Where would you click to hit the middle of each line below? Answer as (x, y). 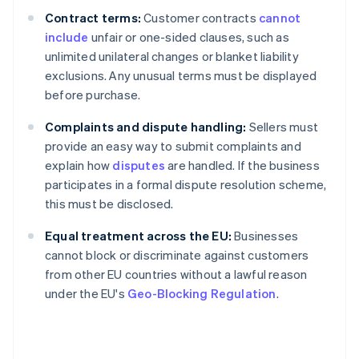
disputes (139, 165)
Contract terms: (93, 18)
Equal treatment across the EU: (138, 236)
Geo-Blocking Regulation (202, 294)
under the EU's (86, 294)
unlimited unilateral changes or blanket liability (172, 56)
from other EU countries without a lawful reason (176, 274)
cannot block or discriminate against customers (177, 255)
